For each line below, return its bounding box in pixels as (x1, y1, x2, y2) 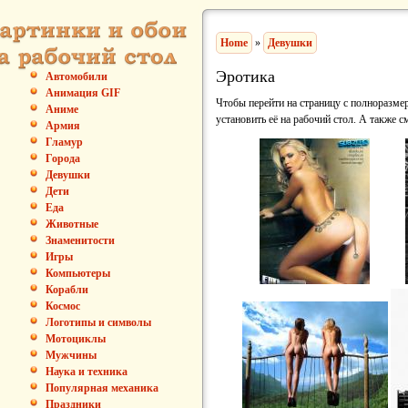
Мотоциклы (46, 332, 106, 345)
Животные (46, 218, 98, 230)
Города (46, 152, 80, 165)
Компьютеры (46, 267, 110, 280)
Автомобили (46, 70, 107, 83)
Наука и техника (46, 365, 127, 378)
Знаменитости (46, 234, 115, 247)
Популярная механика (46, 382, 158, 394)
